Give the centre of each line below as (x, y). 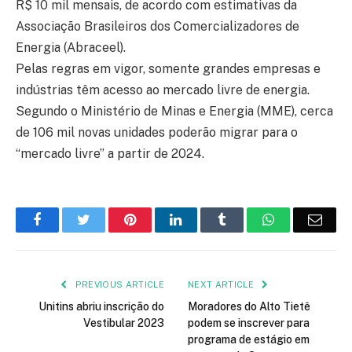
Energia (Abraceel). (71, 48)
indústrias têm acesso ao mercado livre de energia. (163, 90)
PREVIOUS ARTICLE (118, 285)
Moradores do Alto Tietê (249, 307)
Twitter (110, 220)
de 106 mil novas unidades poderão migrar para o (157, 133)
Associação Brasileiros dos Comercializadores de (158, 27)
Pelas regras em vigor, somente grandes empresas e (168, 69)
